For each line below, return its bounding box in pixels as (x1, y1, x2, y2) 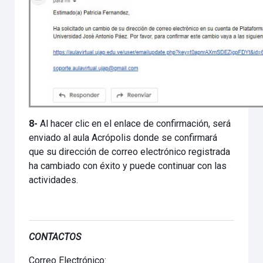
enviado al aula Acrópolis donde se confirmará (29, 132, 218, 143)
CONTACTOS (29, 231, 82, 242)
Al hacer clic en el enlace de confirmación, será (40, 118, 231, 129)
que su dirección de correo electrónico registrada (29, 146, 231, 157)
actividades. (29, 174, 79, 186)
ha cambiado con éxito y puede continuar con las (29, 160, 227, 171)
